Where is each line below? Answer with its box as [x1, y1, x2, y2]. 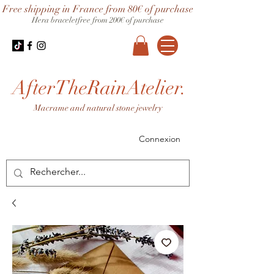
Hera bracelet [32, 15, 78, 25]
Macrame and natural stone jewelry [34, 103, 162, 114]
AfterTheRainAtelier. [12, 76, 187, 100]
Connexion [139, 133, 180, 144]
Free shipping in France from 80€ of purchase [2, 3, 193, 15]
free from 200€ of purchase [78, 15, 164, 25]
